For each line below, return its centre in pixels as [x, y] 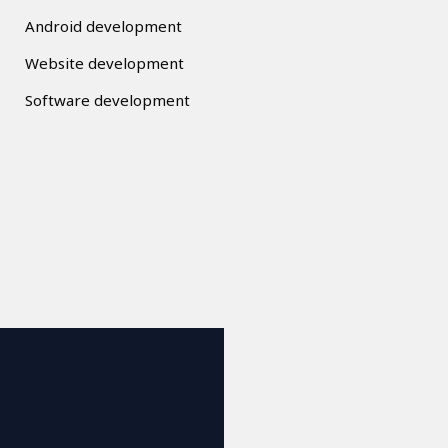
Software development [108, 99]
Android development [104, 25]
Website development [105, 62]
